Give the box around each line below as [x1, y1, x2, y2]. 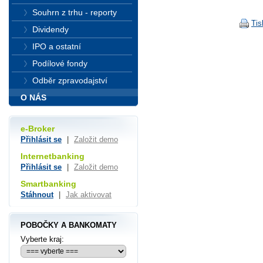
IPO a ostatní [32, 42, 81, 51]
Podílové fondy [32, 59, 87, 68]
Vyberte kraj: [21, 235, 64, 244]
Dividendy [32, 25, 69, 34]
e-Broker [21, 124, 55, 134]
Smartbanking [21, 178, 76, 188]
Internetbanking [21, 151, 85, 161]
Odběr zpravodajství [32, 76, 107, 85]
